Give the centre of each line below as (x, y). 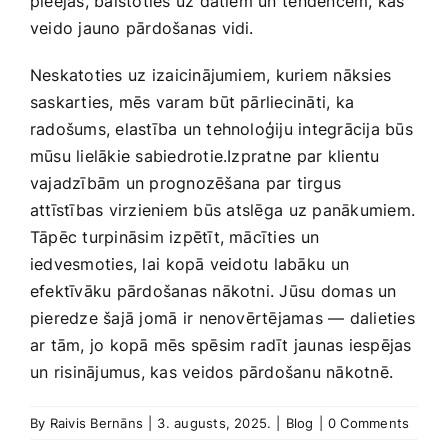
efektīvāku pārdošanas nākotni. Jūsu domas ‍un (213, 291)
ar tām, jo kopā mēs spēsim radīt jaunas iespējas (221, 345)
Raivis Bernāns (96, 423)
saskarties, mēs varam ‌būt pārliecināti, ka (192, 102)
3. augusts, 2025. (214, 423)
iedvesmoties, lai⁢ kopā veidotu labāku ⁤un (190, 264)
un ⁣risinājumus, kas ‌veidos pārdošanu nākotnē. (212, 372)
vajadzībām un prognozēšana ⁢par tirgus (186, 183)
